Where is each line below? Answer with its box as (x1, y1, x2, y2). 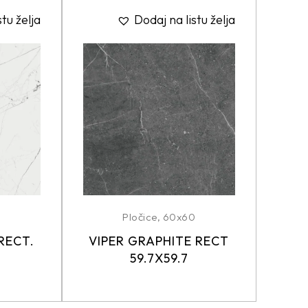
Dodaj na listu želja (133, 11, 235, 27)
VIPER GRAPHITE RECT (89, 232, 230, 249)
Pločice (122, 210, 157, 223)
